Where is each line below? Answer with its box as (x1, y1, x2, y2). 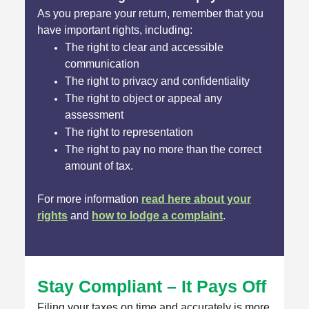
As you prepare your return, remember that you (37, 7, 263, 19)
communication (65, 57, 139, 70)
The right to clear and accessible (65, 41, 223, 53)
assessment (65, 108, 123, 121)
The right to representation (65, 126, 193, 138)
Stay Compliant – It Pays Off (37, 276, 266, 296)
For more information (37, 192, 141, 205)
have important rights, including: (37, 23, 192, 36)
